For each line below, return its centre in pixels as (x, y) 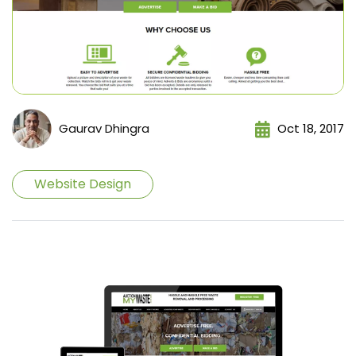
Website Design (83, 184)
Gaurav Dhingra (104, 128)
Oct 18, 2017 (311, 128)
